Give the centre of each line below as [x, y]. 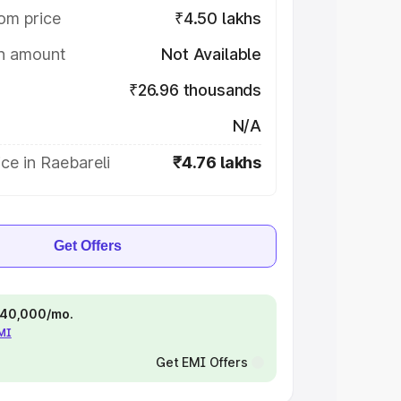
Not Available [211, 54]
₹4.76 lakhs [217, 162]
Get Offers [88, 246]
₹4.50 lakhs [218, 18]
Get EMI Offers [201, 362]
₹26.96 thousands [195, 90]
